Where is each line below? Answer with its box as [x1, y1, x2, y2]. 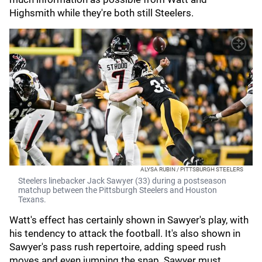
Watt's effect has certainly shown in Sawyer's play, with [9, 214, 249, 226]
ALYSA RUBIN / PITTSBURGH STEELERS [140, 166, 243, 173]
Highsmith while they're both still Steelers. [9, 7, 196, 19]
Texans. [18, 195, 46, 204]
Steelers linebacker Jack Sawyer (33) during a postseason [18, 176, 226, 185]
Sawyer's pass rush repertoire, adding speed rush [9, 241, 226, 253]
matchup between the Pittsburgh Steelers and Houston [18, 185, 217, 195]
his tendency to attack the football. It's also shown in [9, 227, 240, 239]
